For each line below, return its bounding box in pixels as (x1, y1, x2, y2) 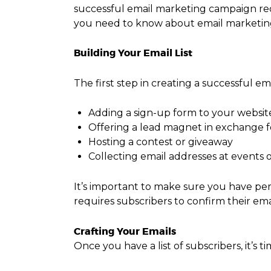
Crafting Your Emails (74, 224, 176, 238)
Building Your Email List (74, 47, 195, 60)
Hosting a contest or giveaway (88, 136, 233, 148)
